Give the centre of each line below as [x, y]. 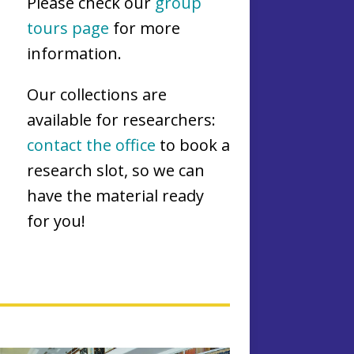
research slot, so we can [115, 170]
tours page [68, 28]
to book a [192, 145]
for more [144, 28]
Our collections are [96, 94]
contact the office [91, 145]
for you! [56, 220]
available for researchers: [121, 119]
